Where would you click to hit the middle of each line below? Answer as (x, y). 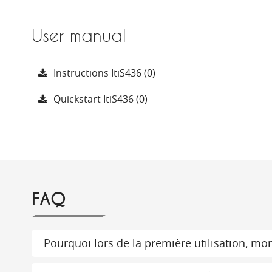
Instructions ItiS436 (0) (104, 73)
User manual (79, 36)
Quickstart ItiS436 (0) (100, 99)
